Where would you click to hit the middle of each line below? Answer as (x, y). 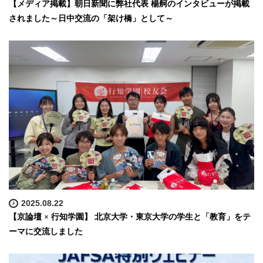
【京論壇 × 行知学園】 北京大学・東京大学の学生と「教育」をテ (130, 217)
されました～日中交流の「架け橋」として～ (91, 19)
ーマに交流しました (46, 231)
